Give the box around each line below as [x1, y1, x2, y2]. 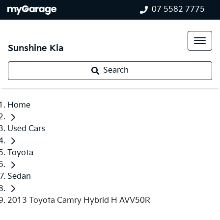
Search [103, 66, 129, 75]
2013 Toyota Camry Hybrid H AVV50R [7, 195, 150, 205]
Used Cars [7, 124, 45, 134]
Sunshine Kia [8, 43, 64, 54]
